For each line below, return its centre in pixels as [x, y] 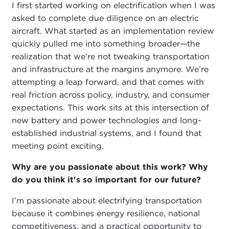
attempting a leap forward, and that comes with [108, 82]
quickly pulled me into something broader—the [106, 44]
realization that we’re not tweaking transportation [110, 57]
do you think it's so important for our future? [106, 180]
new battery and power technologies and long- [106, 121]
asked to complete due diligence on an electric [105, 18]
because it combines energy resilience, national [106, 214]
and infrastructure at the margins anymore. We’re [110, 70]
